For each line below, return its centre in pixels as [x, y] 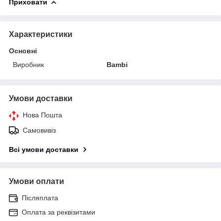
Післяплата [40, 198]
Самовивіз [39, 130]
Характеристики [41, 34]
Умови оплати [37, 181]
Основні [23, 51]
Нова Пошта [42, 115]
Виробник [28, 64]
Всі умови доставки [44, 149]
